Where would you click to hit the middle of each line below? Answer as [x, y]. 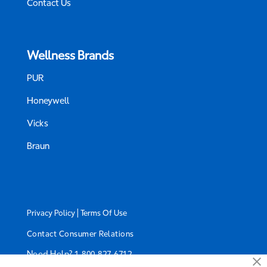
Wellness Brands [70, 55]
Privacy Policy [51, 213]
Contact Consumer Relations [80, 234]
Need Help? [51, 254]
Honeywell [48, 100]
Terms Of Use [103, 213]
